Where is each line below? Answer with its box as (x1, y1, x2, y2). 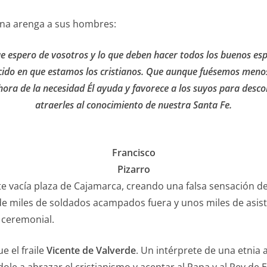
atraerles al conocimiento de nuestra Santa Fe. (35, 98, 232, 111)
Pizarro (117, 163, 150, 176)
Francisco (111, 146, 156, 159)
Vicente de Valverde (46, 244, 136, 257)
